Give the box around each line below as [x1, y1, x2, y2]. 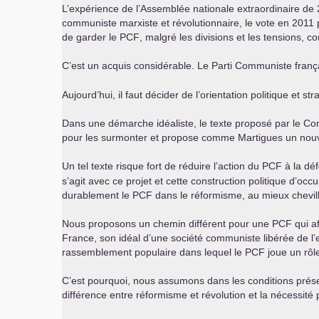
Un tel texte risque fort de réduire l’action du [62, 160, 262, 172]
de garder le [62, 31, 120, 43]
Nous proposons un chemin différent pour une [62, 218, 272, 229]
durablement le [62, 189, 132, 201]
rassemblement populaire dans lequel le [62, 246, 245, 258]
